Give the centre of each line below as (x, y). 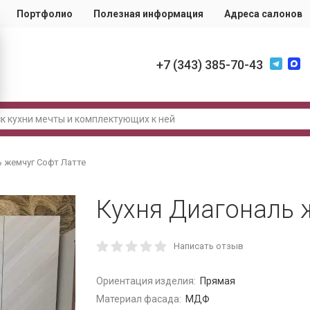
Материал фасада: (139, 299)
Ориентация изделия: (146, 281)
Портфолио (45, 14)
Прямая (217, 281)
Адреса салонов (263, 14)
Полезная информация (148, 14)
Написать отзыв (209, 246)
